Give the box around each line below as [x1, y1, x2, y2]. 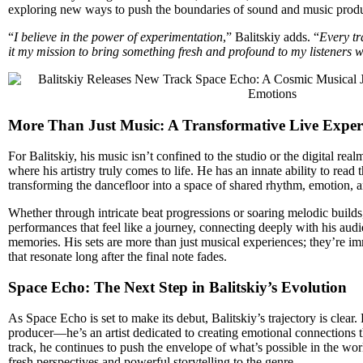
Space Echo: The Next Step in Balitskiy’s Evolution [8, 279, 347, 297]
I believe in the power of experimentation [14, 30, 223, 45]
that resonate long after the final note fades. [8, 249, 227, 263]
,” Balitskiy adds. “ [223, 30, 319, 45]
